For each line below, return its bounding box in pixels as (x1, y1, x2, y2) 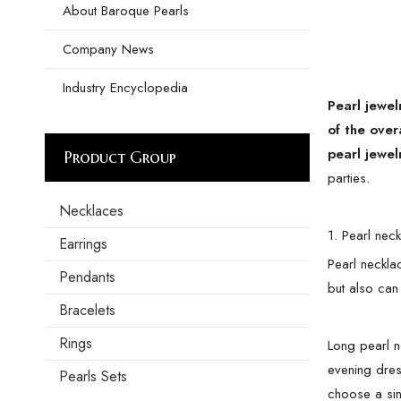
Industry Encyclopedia (63, 78, 188, 98)
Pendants (59, 267, 115, 287)
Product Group (64, 147, 176, 167)
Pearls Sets (59, 366, 127, 387)
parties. (328, 168, 370, 188)
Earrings (59, 234, 107, 254)
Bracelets (59, 300, 115, 320)
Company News (63, 39, 154, 59)
